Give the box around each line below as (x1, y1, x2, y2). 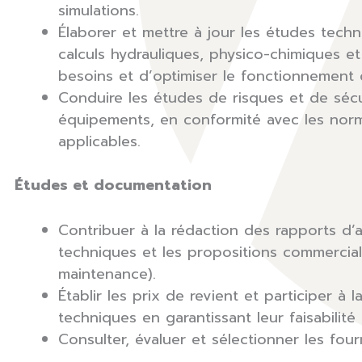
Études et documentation (15, 174, 212, 197)
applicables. (58, 130, 141, 154)
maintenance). (58, 263, 156, 286)
